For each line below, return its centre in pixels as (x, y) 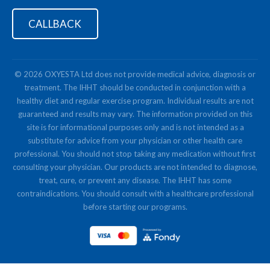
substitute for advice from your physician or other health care (135, 140)
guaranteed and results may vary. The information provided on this (135, 114)
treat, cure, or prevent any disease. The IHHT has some (135, 180)
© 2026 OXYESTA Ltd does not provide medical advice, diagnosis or (135, 74)
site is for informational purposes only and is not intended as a (135, 127)
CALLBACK (55, 24)
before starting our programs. (135, 206)
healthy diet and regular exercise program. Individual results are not (135, 100)
